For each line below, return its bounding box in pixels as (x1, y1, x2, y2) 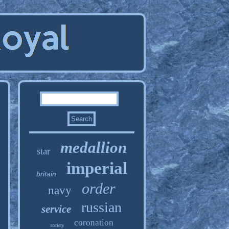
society (50, 222, 64, 228)
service (41, 203, 72, 215)
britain (36, 170, 56, 178)
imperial (66, 159, 127, 177)
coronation (74, 218, 113, 227)
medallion (60, 139, 127, 156)
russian (81, 199, 122, 215)
